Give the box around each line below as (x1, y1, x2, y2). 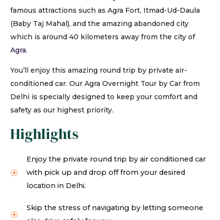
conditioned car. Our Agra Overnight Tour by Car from (10, 79, 200, 88)
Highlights (10, 124, 79, 144)
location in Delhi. (27, 181, 86, 191)
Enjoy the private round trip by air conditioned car (27, 155, 206, 164)
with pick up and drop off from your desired (27, 168, 186, 177)
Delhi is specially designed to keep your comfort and (10, 92, 197, 101)
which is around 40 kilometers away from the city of (10, 32, 195, 41)
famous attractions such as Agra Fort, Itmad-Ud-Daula (10, 5, 200, 15)
